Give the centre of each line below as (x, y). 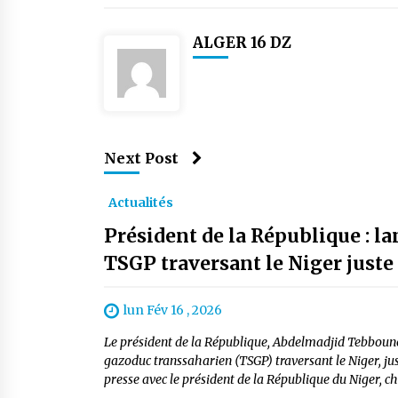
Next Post (141, 158)
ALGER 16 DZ (242, 42)
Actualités (141, 202)
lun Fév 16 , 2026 (173, 310)
